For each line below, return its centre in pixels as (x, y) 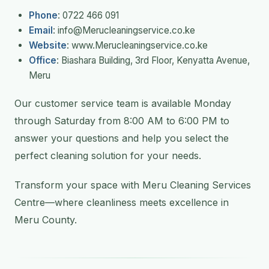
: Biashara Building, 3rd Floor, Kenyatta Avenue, (153, 61)
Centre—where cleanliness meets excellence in (122, 203)
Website (48, 46)
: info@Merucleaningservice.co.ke (124, 31)
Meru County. (46, 220)
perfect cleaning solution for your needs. (108, 156)
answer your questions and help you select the (122, 138)
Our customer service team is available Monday (123, 104)
